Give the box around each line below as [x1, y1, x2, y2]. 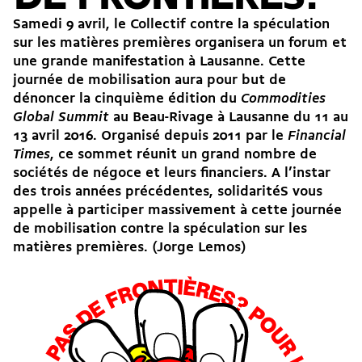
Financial [288, 129, 346, 144]
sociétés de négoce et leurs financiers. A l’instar [13, 166, 330, 181]
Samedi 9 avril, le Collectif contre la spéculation [13, 18, 330, 32]
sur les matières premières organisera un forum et [13, 36, 347, 51]
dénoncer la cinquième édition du [13, 92, 241, 107]
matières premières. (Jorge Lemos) [13, 241, 246, 255]
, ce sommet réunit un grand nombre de [50, 148, 317, 162]
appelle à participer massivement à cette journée [13, 204, 342, 218]
